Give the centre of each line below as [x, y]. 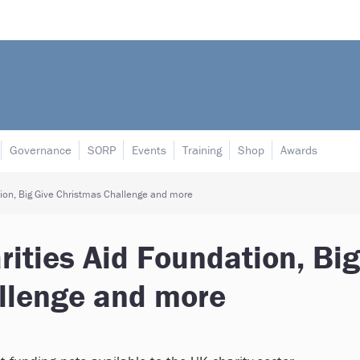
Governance [41, 150]
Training [202, 150]
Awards [299, 150]
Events [149, 150]
